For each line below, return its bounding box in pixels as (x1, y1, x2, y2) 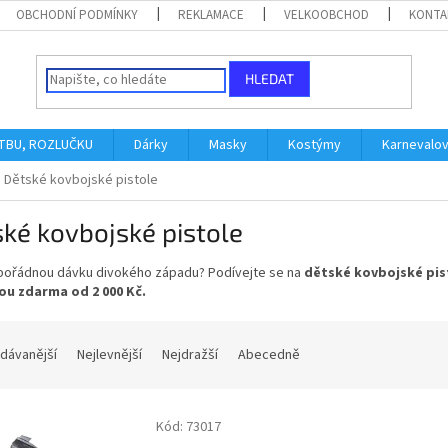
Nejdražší (162, 344, 218, 365)
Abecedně (238, 344, 300, 365)
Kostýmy (288, 135, 341, 155)
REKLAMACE (178, 6, 245, 24)
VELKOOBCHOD (284, 6, 370, 24)
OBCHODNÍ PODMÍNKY (16, 6, 139, 24)
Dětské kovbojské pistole (4, 170, 158, 190)
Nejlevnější (77, 344, 142, 365)
